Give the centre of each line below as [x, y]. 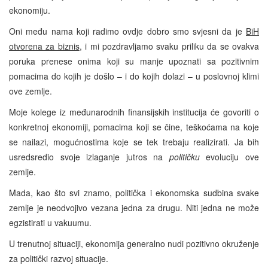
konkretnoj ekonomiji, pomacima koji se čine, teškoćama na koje [134, 127]
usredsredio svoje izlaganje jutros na [89, 156]
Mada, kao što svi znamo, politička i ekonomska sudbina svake [134, 192]
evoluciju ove [233, 156]
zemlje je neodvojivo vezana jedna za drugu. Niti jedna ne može [134, 207]
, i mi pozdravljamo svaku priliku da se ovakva [169, 46]
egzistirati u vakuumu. [50, 222]
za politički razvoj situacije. [59, 258]
